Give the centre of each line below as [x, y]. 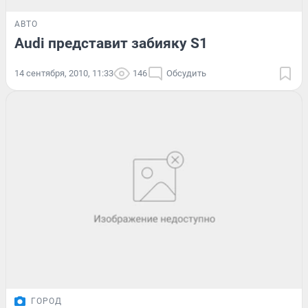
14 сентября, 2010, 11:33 [64, 73]
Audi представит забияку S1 [111, 43]
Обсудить [186, 73]
